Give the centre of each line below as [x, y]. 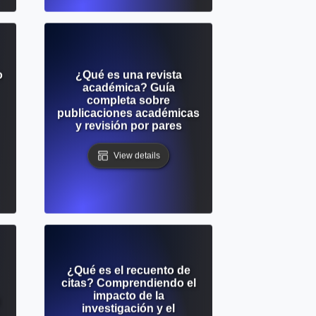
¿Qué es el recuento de [128, 270]
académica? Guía [128, 87]
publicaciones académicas [128, 113]
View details [137, 156]
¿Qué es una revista [128, 75]
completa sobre [128, 100]
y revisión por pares [128, 126]
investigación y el [128, 308]
